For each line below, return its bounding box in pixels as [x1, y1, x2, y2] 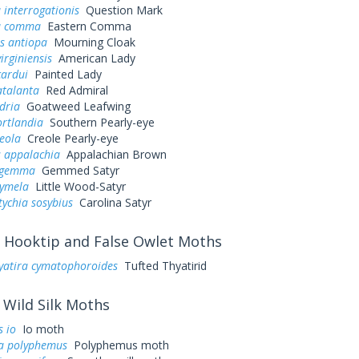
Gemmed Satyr [34, 163, 119, 178]
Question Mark [79, 2, 163, 18]
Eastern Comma [40, 18, 131, 34]
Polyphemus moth [67, 337, 169, 353]
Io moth [15, 321, 64, 337]
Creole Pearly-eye [20, 131, 119, 146]
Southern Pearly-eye [42, 115, 155, 130]
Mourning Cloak [46, 34, 135, 50]
